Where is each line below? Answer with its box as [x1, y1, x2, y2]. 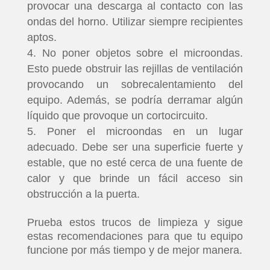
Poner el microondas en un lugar [46, 125, 243, 137]
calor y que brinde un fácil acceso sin [27, 172, 243, 184]
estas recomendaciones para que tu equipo [27, 230, 243, 242]
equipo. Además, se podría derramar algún [27, 94, 243, 106]
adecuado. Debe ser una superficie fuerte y [27, 141, 243, 153]
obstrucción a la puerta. [27, 188, 140, 200]
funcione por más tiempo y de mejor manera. [27, 244, 242, 256]
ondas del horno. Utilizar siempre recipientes [27, 16, 243, 28]
